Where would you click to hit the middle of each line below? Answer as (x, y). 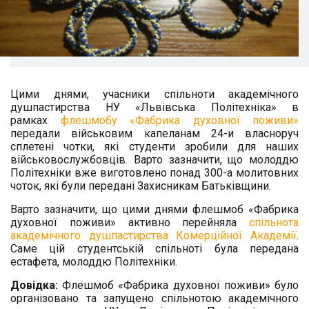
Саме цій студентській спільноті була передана (154, 249)
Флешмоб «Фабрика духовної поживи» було (181, 286)
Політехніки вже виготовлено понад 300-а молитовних (154, 173)
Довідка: (37, 286)
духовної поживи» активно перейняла (130, 223)
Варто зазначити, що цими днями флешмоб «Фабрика (154, 210)
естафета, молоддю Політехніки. (94, 262)
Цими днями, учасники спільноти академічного (154, 94)
